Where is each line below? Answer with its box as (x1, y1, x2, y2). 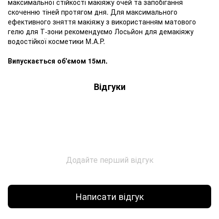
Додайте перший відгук (66, 153, 153, 165)
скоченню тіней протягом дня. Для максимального (8, 6, 177, 17)
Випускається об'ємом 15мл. (8, 55, 108, 66)
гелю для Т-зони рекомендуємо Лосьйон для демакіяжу (8, 26, 194, 36)
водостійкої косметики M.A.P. (8, 36, 105, 46)
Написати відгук (75, 190, 144, 203)
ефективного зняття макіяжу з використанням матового (8, 16, 196, 26)
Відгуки (93, 80, 126, 93)
